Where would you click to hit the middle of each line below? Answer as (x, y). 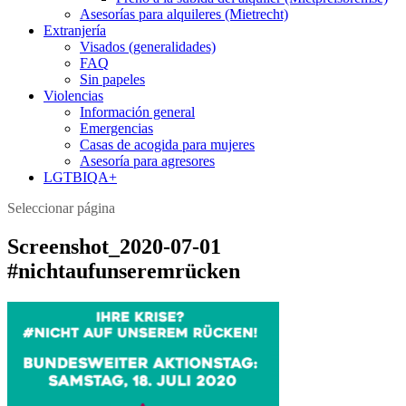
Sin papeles (112, 79)
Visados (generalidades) (148, 47)
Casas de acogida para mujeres (167, 145)
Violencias (73, 96)
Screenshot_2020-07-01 (114, 246)
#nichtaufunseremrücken (124, 271)
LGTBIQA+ (80, 177)
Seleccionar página (61, 208)
